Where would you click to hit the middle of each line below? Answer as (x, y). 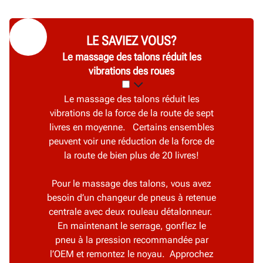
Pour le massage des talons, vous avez (131, 184)
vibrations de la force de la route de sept (131, 113)
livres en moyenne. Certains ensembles (131, 127)
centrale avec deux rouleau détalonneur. (131, 212)
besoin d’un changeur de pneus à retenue (131, 198)
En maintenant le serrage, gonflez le (131, 226)
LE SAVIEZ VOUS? (131, 41)
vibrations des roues (131, 71)
